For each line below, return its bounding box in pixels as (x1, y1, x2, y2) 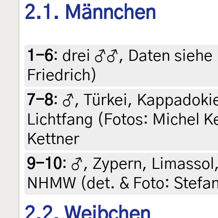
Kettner (27, 131, 79, 147)
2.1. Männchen (24, 3, 156, 23)
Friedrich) (27, 68, 97, 84)
